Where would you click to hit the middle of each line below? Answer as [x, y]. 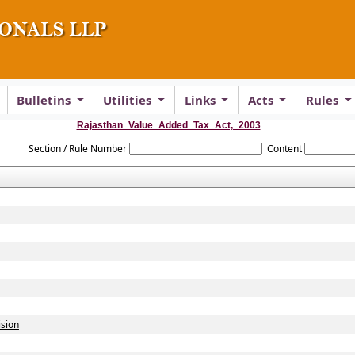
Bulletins [46, 100]
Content [284, 149]
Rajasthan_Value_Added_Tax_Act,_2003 [168, 125]
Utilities [129, 100]
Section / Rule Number [78, 149]
